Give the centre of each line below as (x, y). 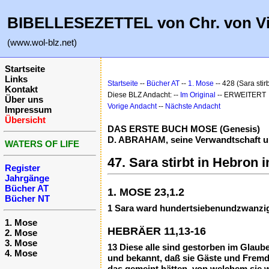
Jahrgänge (27, 178)
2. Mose (21, 233)
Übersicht (25, 120)
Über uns (24, 99)
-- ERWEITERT (241, 95)
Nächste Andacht (193, 106)
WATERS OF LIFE (42, 144)
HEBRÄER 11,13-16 (157, 231)
